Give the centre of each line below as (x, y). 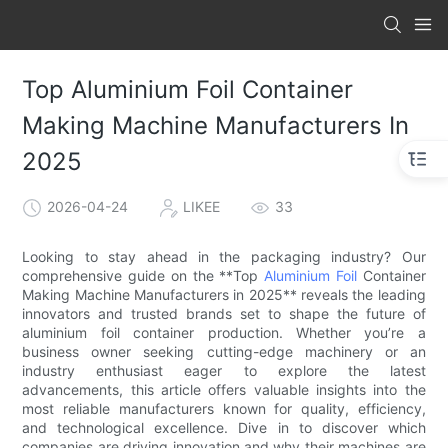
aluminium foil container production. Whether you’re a (224, 332)
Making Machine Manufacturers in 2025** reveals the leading (224, 294)
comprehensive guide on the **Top (143, 275)
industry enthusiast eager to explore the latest (224, 370)
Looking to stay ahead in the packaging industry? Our (224, 256)
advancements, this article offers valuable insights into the (224, 389)
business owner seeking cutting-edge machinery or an (224, 351)
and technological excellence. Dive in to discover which (224, 427)
